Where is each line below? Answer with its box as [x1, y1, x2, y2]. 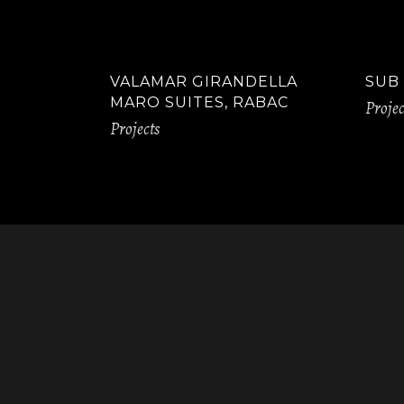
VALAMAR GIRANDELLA [110, 73, 298, 90]
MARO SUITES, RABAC [110, 94, 289, 111]
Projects [110, 116, 160, 141]
